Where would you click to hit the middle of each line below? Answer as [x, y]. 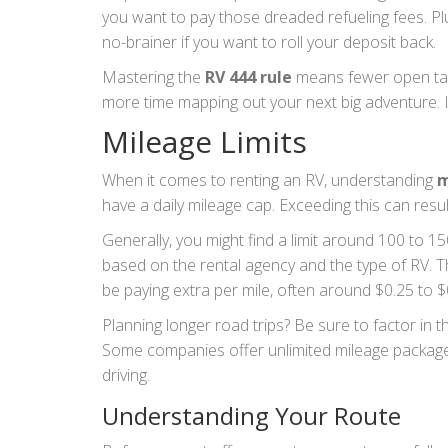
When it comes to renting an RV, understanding [269, 179]
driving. [126, 374]
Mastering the [153, 76]
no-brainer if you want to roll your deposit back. [269, 41]
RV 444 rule [248, 76]
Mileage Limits [204, 141]
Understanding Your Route [251, 415]
